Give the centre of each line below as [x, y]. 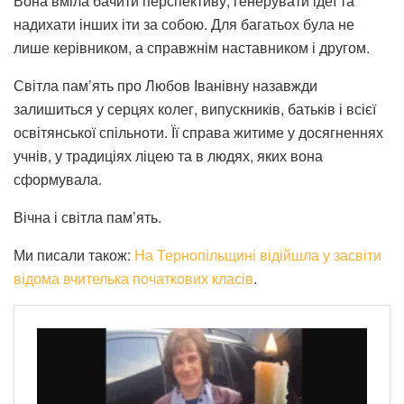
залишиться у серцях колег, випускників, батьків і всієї [195, 109]
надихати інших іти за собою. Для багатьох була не [184, 24]
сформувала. [58, 179]
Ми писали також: [74, 255]
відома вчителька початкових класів [133, 279]
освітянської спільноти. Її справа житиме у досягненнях [198, 133]
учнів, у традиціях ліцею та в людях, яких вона [168, 156]
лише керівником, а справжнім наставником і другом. [192, 48]
